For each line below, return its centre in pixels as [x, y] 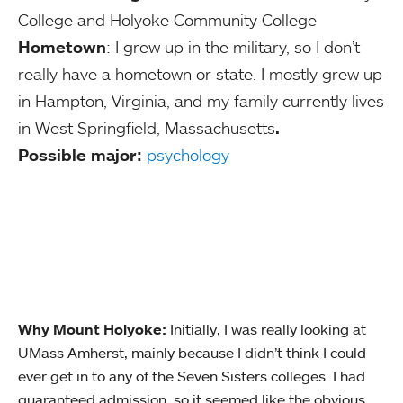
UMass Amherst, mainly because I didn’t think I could [192, 353]
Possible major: [80, 155]
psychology [188, 155]
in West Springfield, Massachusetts [147, 128]
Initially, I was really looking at [266, 329]
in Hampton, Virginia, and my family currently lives [201, 101]
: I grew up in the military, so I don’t [233, 47]
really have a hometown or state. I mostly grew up [200, 74]
